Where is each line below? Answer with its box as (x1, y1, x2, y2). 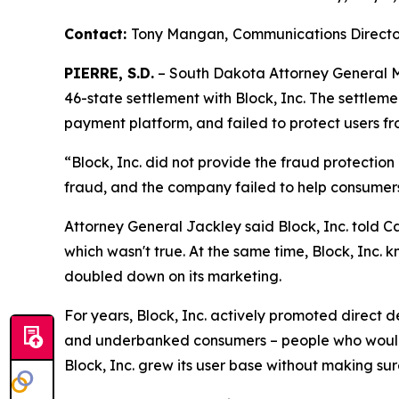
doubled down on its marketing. (64, 267, 281, 286)
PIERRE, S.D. (64, 64, 154, 83)
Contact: (64, 25, 131, 44)
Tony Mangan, (131, 25, 228, 44)
